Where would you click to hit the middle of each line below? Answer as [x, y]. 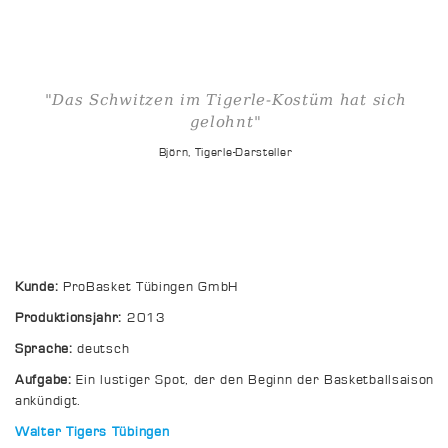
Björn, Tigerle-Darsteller [225, 152]
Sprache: [44, 349]
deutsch [101, 349]
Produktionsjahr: [69, 318]
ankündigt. [48, 401]
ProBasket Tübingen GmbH [148, 287]
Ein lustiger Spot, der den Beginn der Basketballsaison [253, 380]
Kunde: [37, 287]
